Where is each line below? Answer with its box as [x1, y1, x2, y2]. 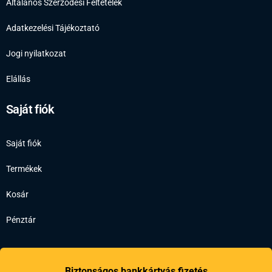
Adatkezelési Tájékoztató [6, 22, 100, 33]
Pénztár [6, 214, 36, 225]
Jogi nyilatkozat [6, 48, 66, 58]
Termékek [6, 163, 42, 174]
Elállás [6, 73, 30, 84]
